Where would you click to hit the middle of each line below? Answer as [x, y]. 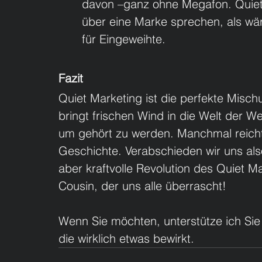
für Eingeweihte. [124, 39]
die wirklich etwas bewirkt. [126, 239]
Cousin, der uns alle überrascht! [142, 186]
